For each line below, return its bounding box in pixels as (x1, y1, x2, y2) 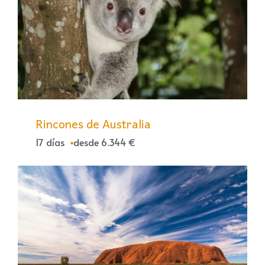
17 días (35, 135, 64, 149)
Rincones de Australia (35, 114, 151, 134)
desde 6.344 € (73, 135, 135, 149)
